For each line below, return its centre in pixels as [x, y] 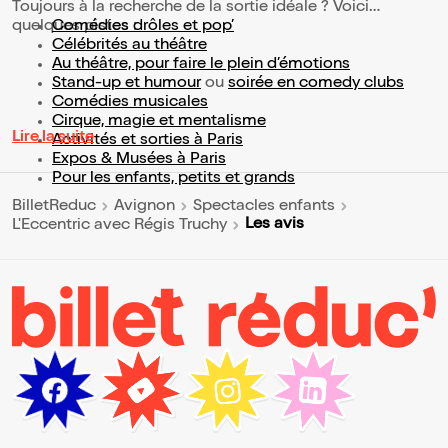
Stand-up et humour [126, 84]
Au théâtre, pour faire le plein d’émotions [201, 65]
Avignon [144, 206]
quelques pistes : [74, 27]
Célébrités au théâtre [129, 46]
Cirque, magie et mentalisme [159, 122]
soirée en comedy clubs [316, 84]
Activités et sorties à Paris [147, 141]
